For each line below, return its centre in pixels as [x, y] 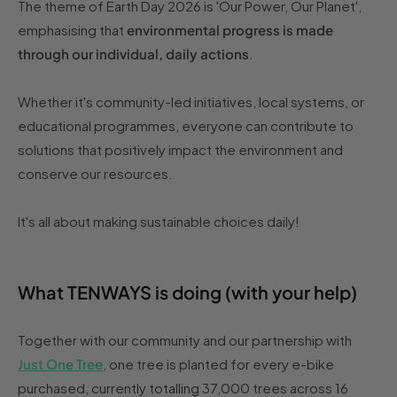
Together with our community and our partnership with [185, 340]
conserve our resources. [95, 174]
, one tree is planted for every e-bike [218, 364]
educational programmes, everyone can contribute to [186, 126]
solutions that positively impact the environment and [180, 150]
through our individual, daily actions [133, 54]
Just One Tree [60, 364]
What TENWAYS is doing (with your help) [187, 292]
